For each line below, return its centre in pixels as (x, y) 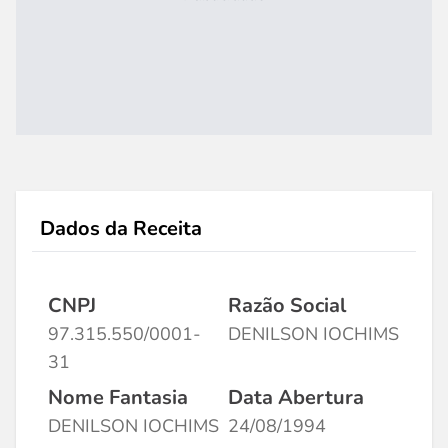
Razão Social (287, 305)
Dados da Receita (121, 228)
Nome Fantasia (118, 397)
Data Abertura (296, 397)
